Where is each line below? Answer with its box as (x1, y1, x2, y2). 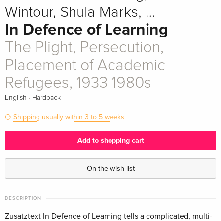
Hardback (32, 94, 61, 101)
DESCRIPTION (5, 195, 41, 201)
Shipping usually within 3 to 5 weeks (13, 113, 124, 121)
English (5, 94, 27, 101)
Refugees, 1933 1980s (5, 75, 151, 91)
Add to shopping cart (77, 136, 144, 145)
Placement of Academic (5, 58, 165, 74)
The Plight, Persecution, (5, 40, 164, 56)
